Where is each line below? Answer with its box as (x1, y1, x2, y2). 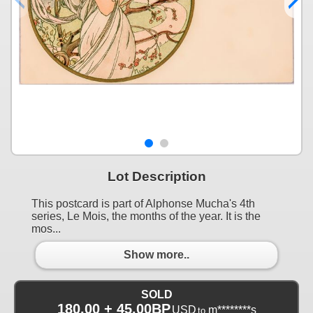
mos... (31, 222, 61, 235)
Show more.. (124, 249, 189, 261)
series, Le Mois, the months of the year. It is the (31, 210, 261, 222)
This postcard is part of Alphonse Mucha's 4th (31, 197, 255, 210)
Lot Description (107, 168, 206, 184)
